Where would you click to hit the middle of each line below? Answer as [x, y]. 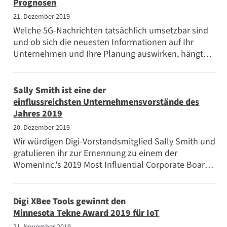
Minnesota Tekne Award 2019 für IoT [86, 213]
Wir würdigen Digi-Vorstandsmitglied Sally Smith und [115, 142]
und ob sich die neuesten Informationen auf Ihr [104, 43]
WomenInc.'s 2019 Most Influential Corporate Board [112, 165]
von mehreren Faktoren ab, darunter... [86, 66]
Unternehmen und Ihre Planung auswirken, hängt [108, 54]
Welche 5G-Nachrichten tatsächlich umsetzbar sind [111, 31]
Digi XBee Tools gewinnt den [70, 202]
